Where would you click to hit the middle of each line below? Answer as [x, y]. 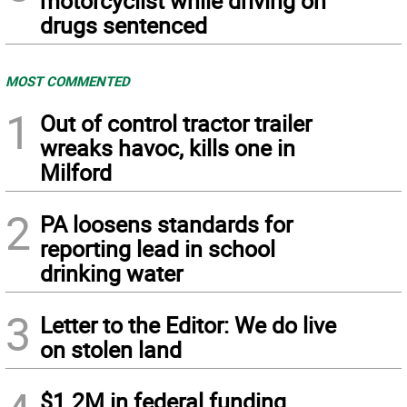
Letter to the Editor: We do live [188, 325]
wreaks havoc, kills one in [168, 148]
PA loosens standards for [166, 224]
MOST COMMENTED [68, 81]
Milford [76, 172]
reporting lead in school [158, 248]
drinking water [111, 273]
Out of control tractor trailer [176, 123]
